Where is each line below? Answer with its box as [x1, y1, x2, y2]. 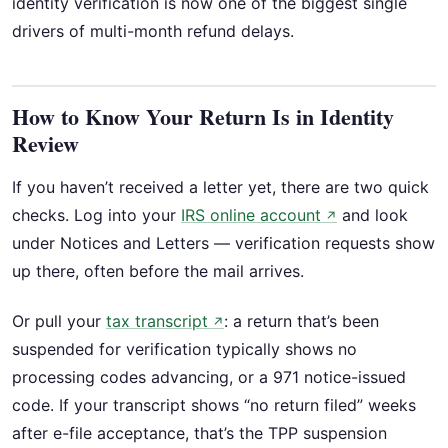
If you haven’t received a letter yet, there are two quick [12, 176, 429, 197]
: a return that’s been [224, 310, 379, 331]
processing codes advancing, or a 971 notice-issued [12, 366, 406, 387]
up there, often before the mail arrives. [12, 260, 304, 281]
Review [12, 126, 79, 160]
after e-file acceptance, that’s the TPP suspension [12, 422, 387, 443]
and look [337, 204, 408, 225]
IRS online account [181, 204, 321, 225]
